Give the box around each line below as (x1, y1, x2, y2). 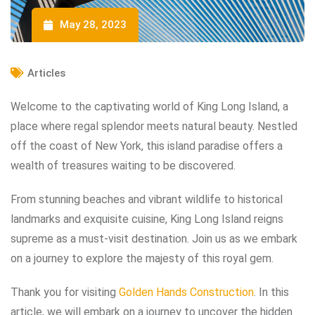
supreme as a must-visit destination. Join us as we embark (11, 231, 297, 245)
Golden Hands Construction (119, 285, 254, 299)
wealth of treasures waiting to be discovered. (11, 158, 236, 172)
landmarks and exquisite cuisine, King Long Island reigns (11, 212, 283, 226)
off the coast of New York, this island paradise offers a (11, 139, 283, 153)
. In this (254, 285, 289, 299)
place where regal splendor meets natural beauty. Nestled (11, 119, 297, 133)
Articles (27, 66, 65, 79)
